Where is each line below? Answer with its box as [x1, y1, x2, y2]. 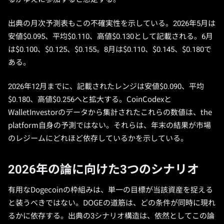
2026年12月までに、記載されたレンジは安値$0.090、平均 [8, 82, 204, 91]
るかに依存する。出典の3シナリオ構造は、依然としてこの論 [8, 211, 214, 220]
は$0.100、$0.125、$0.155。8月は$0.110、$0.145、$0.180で [8, 45, 211, 54]
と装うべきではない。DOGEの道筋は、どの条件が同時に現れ [8, 198, 215, 207]
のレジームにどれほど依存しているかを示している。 [8, 134, 188, 143]
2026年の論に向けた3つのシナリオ [8, 162, 199, 176]
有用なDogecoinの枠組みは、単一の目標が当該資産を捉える [8, 185, 213, 194]
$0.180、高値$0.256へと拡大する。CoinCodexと [8, 95, 171, 104]
